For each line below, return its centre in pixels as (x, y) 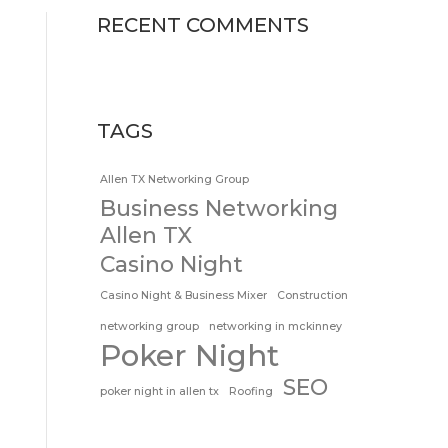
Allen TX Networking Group (174, 179)
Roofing (251, 391)
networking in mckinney (275, 326)
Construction (312, 295)
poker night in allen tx (159, 391)
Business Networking (219, 208)
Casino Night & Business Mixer (183, 295)
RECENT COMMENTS (203, 25)
